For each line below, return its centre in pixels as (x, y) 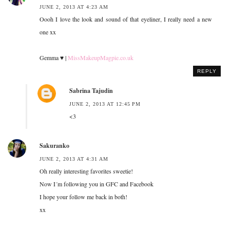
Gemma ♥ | (54, 57)
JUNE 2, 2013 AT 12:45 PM (105, 104)
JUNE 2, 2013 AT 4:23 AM (74, 7)
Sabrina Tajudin (91, 90)
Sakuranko (54, 145)
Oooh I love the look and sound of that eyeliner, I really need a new (126, 19)
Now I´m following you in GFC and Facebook (97, 184)
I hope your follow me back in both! (83, 196)
